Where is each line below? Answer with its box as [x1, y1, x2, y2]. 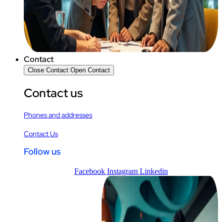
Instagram [107, 166, 138, 175]
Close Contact [28, 66, 68, 74]
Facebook [74, 166, 105, 175]
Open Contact [70, 66, 110, 74]
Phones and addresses [24, 110, 92, 119]
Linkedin [139, 166, 168, 175]
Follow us [24, 145, 60, 157]
